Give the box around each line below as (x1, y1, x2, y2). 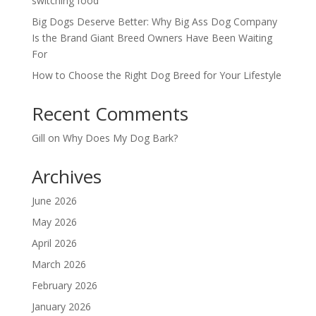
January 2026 (31, 299, 91, 313)
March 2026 (31, 257, 86, 271)
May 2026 (31, 214, 77, 229)
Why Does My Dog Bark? (62, 130, 178, 145)
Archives (31, 163, 102, 189)
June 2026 (31, 193, 77, 207)
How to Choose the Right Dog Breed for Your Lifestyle (31, 68, 284, 82)
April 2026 (31, 236, 77, 250)
